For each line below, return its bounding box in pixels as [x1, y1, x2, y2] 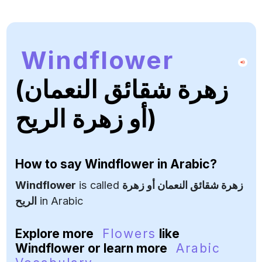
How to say [15, 157, 85, 171]
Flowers [102, 226, 156, 241]
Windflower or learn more [15, 241, 170, 256]
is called [75, 178, 122, 191]
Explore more [15, 226, 96, 241]
